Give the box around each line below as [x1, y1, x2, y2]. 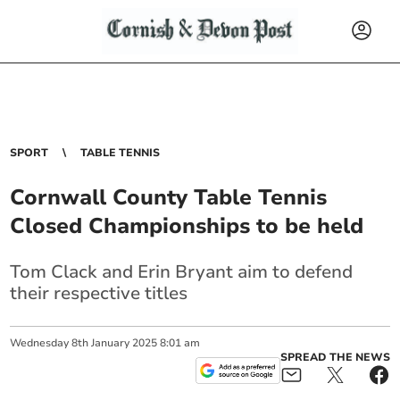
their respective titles [10, 281, 188, 305]
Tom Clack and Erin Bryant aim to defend [10, 260, 354, 284]
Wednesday [10, 336, 70, 350]
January [91, 336, 130, 350]
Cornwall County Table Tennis [10, 183, 328, 212]
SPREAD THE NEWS [279, 350, 390, 364]
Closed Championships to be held [10, 212, 364, 240]
